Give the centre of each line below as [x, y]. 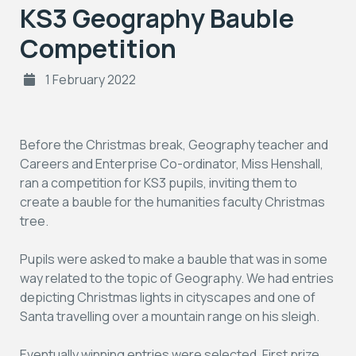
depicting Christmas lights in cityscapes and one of [168, 297]
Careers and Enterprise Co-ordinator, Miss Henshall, [172, 163]
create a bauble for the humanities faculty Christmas [172, 201]
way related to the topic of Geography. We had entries [177, 278]
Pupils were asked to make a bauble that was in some [174, 259]
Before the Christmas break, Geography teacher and [174, 144]
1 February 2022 [89, 79]
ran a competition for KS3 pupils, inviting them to [159, 182]
